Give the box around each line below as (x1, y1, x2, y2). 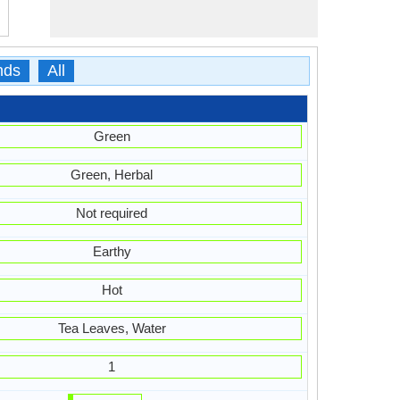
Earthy (92, 244, 131, 259)
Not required (76, 205, 147, 221)
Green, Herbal (71, 167, 153, 182)
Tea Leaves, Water (57, 321, 166, 336)
